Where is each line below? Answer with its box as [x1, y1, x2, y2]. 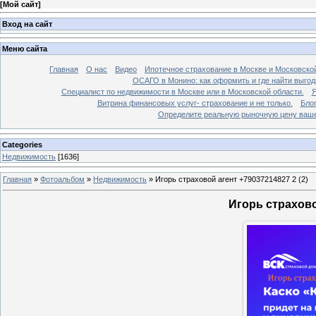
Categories [2, 140, 42, 149]
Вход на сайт [2, 19, 52, 28]
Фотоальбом [40, 174, 85, 183]
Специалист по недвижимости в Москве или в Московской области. [61, 87, 304, 97]
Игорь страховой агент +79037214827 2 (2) [155, 174, 308, 183]
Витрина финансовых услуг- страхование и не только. [97, 99, 293, 108]
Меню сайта [2, 44, 47, 54]
